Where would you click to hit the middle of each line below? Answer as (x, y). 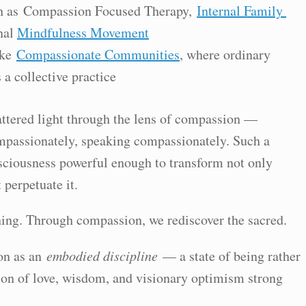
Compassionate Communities (98, 54)
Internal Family (240, 11)
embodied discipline (102, 255)
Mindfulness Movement (83, 32)
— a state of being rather (229, 256)
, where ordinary (225, 54)
